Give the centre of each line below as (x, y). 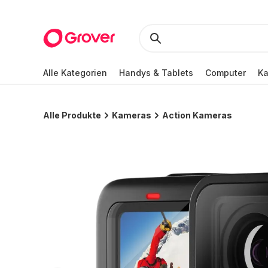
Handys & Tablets (156, 72)
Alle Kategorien (75, 72)
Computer (226, 72)
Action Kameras (197, 115)
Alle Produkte (72, 115)
